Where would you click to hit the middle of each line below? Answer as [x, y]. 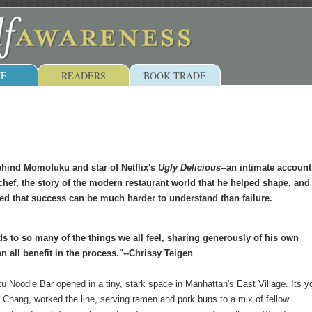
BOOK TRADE [175, 76]
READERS [84, 76]
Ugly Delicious [189, 168]
